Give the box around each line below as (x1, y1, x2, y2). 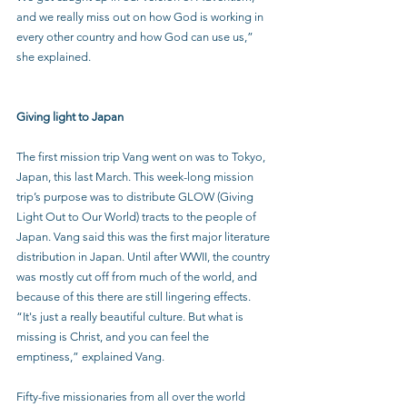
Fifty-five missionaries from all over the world (16, 390, 248, 403)
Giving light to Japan (16, 110, 124, 124)
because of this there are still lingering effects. (16, 290, 253, 303)
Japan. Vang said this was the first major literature (16, 230, 273, 243)
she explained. (16, 50, 94, 64)
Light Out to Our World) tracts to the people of (16, 210, 259, 223)
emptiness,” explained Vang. (16, 350, 164, 363)
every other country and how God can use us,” (16, 30, 256, 44)
